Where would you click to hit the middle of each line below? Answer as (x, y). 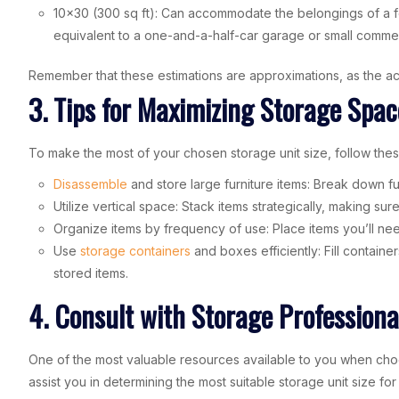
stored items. (91, 273)
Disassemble (90, 183)
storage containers (135, 250)
